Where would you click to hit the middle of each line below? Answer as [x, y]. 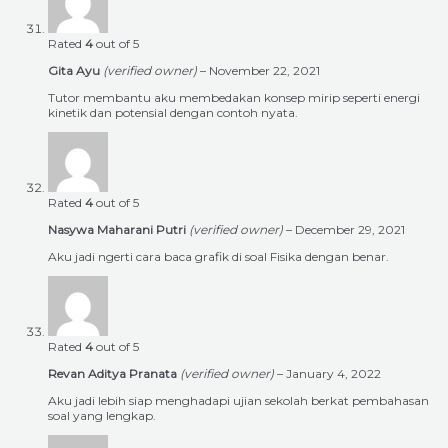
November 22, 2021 [264, 71]
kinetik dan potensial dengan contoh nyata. [173, 113]
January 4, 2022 [333, 374]
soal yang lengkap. [102, 416]
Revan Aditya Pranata [114, 374]
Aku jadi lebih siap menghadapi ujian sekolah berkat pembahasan [238, 401]
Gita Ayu [75, 71]
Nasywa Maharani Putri [118, 230]
